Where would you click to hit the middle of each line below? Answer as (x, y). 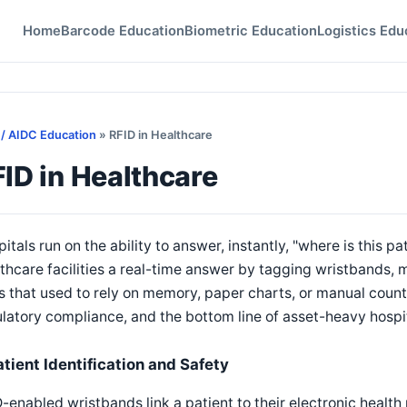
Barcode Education (123, 31)
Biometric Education (251, 31)
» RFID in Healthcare (154, 135)
